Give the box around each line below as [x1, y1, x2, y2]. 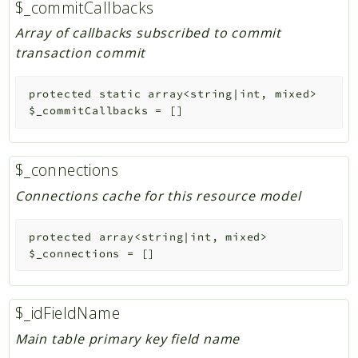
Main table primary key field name [14, 329, 241, 348]
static [98, 86, 141, 101]
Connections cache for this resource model [14, 187, 301, 205]
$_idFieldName [14, 302, 120, 324]
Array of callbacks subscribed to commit [14, 24, 281, 42]
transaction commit [14, 44, 146, 62]
